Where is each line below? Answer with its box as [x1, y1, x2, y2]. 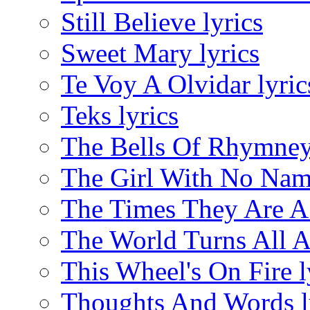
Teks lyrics [61, 100, 179, 130]
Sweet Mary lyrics [61, 37, 259, 68]
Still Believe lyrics [61, 6, 263, 37]
